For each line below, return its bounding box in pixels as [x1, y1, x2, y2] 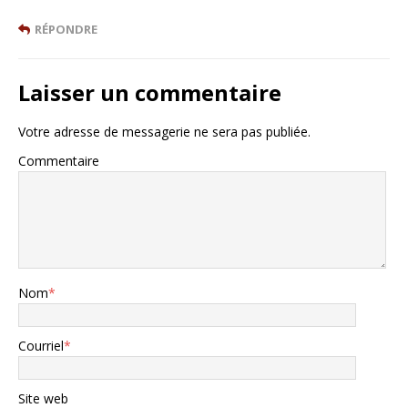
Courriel [18, 336, 64, 354]
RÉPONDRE [35, 20, 97, 37]
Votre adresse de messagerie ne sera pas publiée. [18, 122, 311, 140]
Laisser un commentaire [18, 76, 281, 107]
